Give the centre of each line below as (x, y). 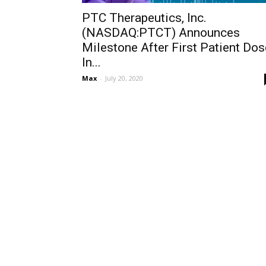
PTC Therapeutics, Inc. (144, 18)
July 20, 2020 (124, 78)
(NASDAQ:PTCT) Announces (161, 33)
